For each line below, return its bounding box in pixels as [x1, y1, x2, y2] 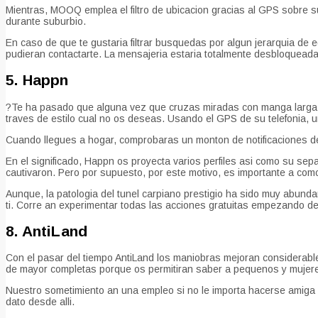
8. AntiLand [6, 223, 88, 240]
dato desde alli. [6, 296, 75, 308]
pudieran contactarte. [6, 48, 102, 60]
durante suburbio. [6, 15, 86, 27]
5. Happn [6, 72, 69, 89]
